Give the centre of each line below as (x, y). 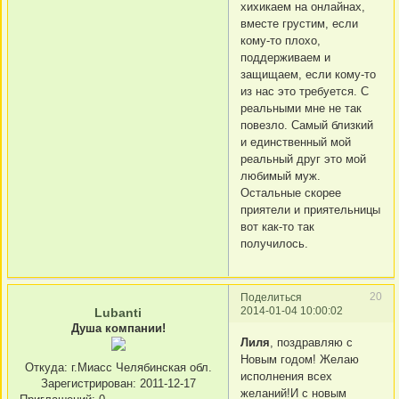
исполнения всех (286, 376)
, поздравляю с (311, 342)
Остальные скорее (291, 192)
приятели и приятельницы (310, 209)
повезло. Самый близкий (307, 125)
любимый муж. (281, 175)
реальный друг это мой (303, 159)
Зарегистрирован (86, 384)
